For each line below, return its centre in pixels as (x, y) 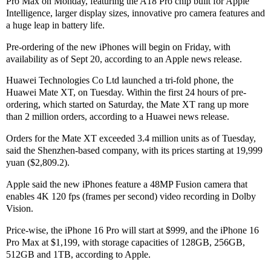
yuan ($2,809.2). (38, 163)
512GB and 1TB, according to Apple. (78, 254)
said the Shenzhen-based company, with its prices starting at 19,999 (134, 151)
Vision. (20, 209)
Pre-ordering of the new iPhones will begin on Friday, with (118, 47)
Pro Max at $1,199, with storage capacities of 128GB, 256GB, (126, 242)
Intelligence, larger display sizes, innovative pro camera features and (135, 13)
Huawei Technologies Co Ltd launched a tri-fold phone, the (120, 80)
